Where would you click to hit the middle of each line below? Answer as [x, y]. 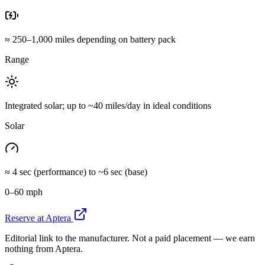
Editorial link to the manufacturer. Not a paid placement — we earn [130, 238]
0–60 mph [24, 192]
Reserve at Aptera [38, 218]
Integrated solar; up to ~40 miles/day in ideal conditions [108, 105]
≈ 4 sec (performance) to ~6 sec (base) [76, 172]
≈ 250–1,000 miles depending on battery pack [90, 39]
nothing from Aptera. [44, 248]
